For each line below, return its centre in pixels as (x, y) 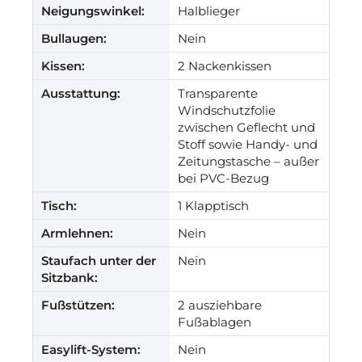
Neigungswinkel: (93, 11)
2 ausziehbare (220, 305)
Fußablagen (215, 322)
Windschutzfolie (227, 110)
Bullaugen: (74, 38)
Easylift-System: (91, 349)
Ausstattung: (81, 93)
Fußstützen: (78, 305)
